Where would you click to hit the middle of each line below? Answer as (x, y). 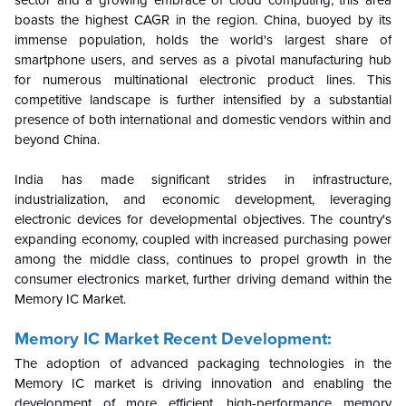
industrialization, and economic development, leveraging (203, 199)
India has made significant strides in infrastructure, (203, 179)
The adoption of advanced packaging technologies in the (203, 363)
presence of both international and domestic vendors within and (203, 119)
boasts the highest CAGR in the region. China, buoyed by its (203, 19)
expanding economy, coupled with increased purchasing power (203, 239)
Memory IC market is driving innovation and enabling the (203, 383)
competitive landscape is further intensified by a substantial (203, 99)
